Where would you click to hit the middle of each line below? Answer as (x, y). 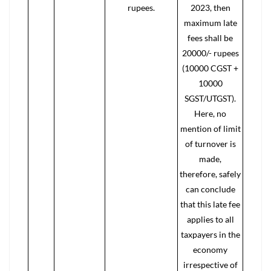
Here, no (210, 113)
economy (210, 250)
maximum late (210, 23)
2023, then (210, 8)
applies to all (210, 219)
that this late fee (210, 204)
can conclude (210, 189)
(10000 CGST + (210, 68)
